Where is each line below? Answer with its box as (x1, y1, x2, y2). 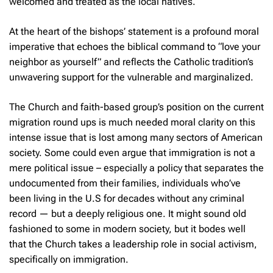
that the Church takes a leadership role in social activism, (9, 238, 257, 250)
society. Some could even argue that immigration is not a (9, 146, 255, 158)
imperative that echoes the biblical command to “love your (9, 40, 260, 52)
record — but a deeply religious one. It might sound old (9, 207, 246, 219)
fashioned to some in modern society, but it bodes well (9, 222, 246, 235)
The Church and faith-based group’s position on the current (9, 101, 264, 113)
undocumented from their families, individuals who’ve (9, 177, 241, 189)
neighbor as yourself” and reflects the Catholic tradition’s (9, 55, 253, 68)
